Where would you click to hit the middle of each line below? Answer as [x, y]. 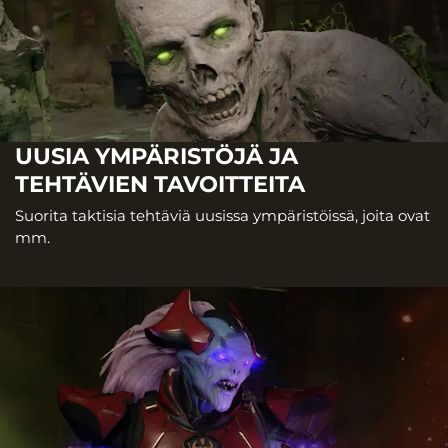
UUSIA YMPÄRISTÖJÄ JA [156, 155]
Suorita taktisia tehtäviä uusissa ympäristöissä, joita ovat [222, 216]
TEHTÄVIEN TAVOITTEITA [160, 183]
